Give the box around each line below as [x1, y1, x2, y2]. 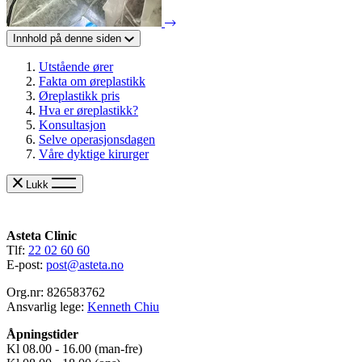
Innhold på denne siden [13, 32, 121, 45]
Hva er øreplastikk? [39, 103, 138, 118]
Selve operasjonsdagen [39, 133, 155, 147]
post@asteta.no [46, 257, 124, 271]
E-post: [6, 257, 46, 271]
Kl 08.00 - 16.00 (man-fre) [6, 341, 142, 356]
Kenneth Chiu [87, 299, 159, 314]
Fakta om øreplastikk [39, 74, 145, 89]
